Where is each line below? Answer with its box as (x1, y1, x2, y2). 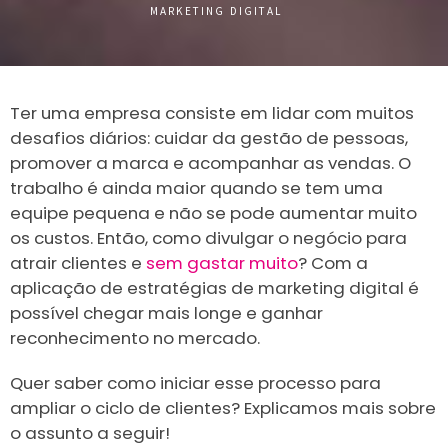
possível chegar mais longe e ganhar (10, 301, 323, 326)
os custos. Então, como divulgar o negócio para (10, 226, 407, 251)
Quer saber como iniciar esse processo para (10, 371, 381, 396)
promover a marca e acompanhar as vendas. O (10, 151, 411, 176)
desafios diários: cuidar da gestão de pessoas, (10, 126, 408, 151)
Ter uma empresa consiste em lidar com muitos (10, 101, 414, 126)
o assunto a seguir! (10, 421, 170, 446)
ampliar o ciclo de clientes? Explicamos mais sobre (10, 396, 436, 421)
